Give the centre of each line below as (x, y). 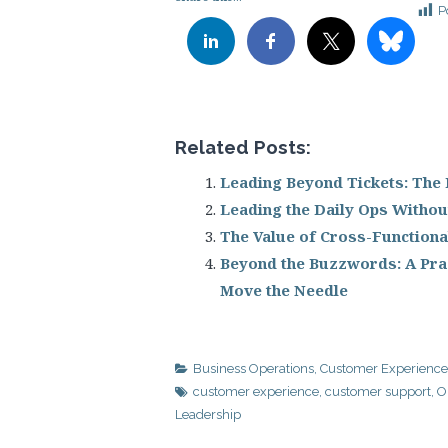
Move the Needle (284, 290)
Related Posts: (243, 147)
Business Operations (253, 368)
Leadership (208, 414)
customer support (378, 391)
